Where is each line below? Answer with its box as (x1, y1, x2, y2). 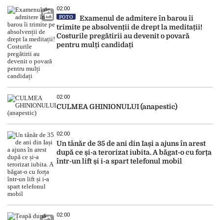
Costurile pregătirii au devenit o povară (56, 32, 190, 40)
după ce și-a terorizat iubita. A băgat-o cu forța (56, 148, 212, 157)
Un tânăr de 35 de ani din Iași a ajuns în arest (56, 139, 206, 148)
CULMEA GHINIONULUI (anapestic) (56, 103, 177, 111)
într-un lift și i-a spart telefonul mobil (56, 157, 182, 165)
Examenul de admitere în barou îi (78, 14, 193, 23)
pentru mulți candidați (56, 41, 134, 49)
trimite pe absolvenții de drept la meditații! (56, 23, 202, 31)
